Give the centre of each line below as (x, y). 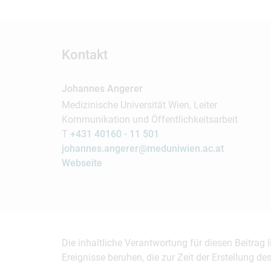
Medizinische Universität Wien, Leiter (139, 105)
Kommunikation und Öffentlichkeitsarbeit (150, 119)
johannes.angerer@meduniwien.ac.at (143, 149)
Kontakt (85, 55)
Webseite (82, 163)
